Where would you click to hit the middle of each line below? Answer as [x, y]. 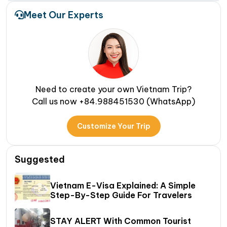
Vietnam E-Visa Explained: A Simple [123, 185]
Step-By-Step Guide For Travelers [121, 195]
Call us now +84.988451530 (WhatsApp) [113, 101]
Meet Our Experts [64, 15]
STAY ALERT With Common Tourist [121, 221]
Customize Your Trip [113, 126]
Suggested [40, 159]
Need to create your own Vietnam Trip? [113, 89]
